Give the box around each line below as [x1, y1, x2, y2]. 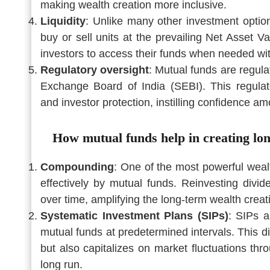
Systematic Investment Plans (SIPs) [40, 209, 228, 222]
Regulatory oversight [40, 63, 149, 76]
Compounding [40, 160, 114, 173]
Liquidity [40, 14, 86, 27]
